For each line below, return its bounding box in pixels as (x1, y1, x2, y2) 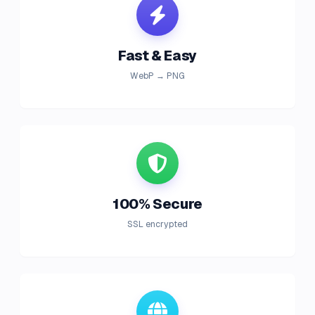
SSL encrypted (127, 219, 188, 230)
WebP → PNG (130, 70, 185, 82)
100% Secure (112, 195, 202, 213)
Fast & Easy (118, 46, 197, 65)
